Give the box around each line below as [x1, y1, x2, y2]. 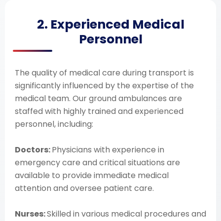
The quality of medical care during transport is [15, 67, 194, 78]
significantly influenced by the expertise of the [15, 80, 194, 91]
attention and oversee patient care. [15, 183, 154, 194]
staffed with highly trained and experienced [15, 106, 184, 117]
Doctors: [15, 144, 52, 155]
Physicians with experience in [52, 144, 164, 155]
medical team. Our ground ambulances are [15, 93, 182, 104]
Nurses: [15, 208, 47, 220]
